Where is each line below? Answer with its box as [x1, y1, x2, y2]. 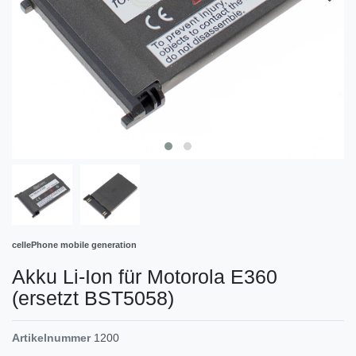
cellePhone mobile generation [12, 240, 137, 250]
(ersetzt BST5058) [12, 287, 174, 310]
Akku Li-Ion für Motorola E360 [12, 265, 277, 288]
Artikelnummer [12, 331, 91, 345]
